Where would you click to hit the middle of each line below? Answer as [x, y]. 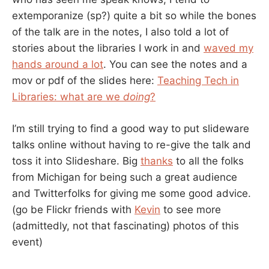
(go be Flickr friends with [73, 209]
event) [27, 242]
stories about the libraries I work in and [108, 48]
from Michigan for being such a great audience [125, 177]
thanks [157, 161]
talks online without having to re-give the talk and [131, 144]
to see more [191, 209]
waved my [228, 48]
